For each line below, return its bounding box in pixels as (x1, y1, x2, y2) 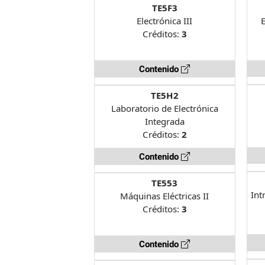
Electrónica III (137, 14, 193, 27)
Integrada (144, 115, 185, 127)
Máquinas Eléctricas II (120, 189, 209, 202)
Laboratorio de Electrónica (111, 102, 218, 114)
